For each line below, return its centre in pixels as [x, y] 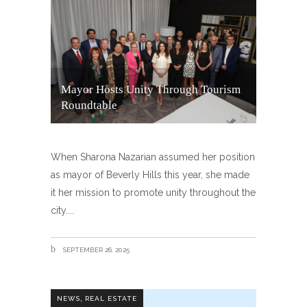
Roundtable [89, 105]
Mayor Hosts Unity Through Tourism [151, 89]
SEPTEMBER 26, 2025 [95, 250]
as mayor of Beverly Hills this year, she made [150, 175]
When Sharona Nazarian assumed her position [153, 157]
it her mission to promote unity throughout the [153, 193]
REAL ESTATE [111, 298]
